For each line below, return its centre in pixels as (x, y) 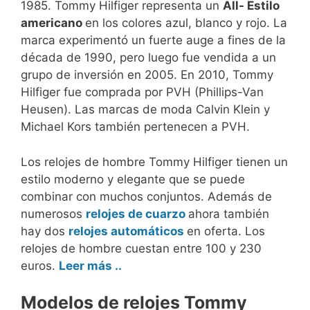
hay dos (45, 231)
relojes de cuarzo (137, 213)
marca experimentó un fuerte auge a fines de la (153, 40)
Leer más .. (90, 265)
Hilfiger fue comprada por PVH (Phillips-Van (142, 92)
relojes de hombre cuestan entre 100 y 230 (141, 248)
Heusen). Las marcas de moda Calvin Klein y (145, 110)
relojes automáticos (128, 231)
